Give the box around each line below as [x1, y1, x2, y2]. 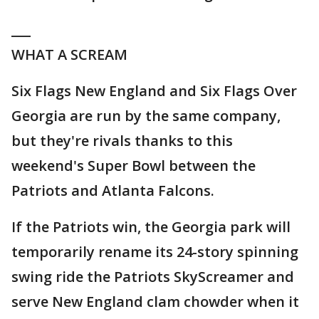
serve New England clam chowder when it [11, 292, 299, 312]
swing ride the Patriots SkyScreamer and [11, 267, 294, 287]
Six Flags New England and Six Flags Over [11, 81, 297, 101]
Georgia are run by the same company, [11, 106, 281, 126]
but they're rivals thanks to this [11, 131, 233, 151]
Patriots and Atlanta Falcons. [11, 181, 214, 201]
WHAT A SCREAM [11, 45, 127, 65]
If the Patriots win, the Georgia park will [11, 217, 291, 237]
